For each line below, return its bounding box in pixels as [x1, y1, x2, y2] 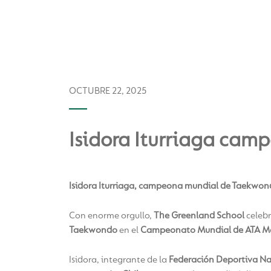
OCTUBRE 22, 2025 [69, 86, 146, 96]
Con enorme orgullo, [69, 211, 154, 221]
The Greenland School [154, 211, 244, 221]
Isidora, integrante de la [69, 255, 169, 265]
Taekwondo [69, 225, 117, 235]
